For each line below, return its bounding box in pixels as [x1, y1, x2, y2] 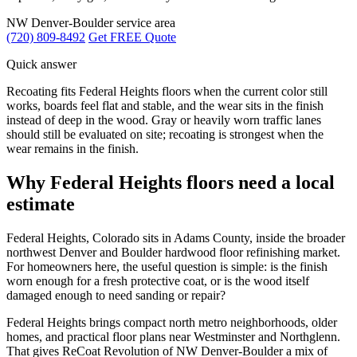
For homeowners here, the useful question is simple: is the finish [6, 259, 328, 273]
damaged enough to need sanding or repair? [6, 288, 226, 302]
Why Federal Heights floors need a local [6, 171, 335, 193]
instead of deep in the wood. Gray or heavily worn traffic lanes [6, 112, 321, 127]
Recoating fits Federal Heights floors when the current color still [6, 84, 328, 98]
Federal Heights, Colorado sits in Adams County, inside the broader [6, 230, 345, 245]
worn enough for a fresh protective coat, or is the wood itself [6, 273, 309, 288]
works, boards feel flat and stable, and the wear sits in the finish [6, 98, 324, 112]
